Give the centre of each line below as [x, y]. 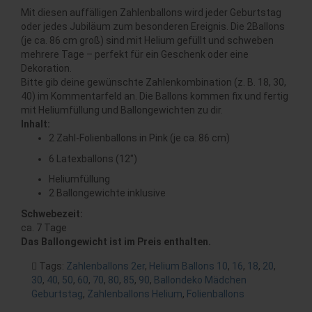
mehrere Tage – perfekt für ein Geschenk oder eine [135, 54]
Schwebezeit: [52, 213]
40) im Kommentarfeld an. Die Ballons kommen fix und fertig [155, 96]
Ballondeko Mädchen [200, 280]
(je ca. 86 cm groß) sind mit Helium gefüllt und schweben [147, 40]
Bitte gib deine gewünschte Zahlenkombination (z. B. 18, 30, [154, 82]
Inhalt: [36, 124]
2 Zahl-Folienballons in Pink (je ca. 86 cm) [139, 138]
